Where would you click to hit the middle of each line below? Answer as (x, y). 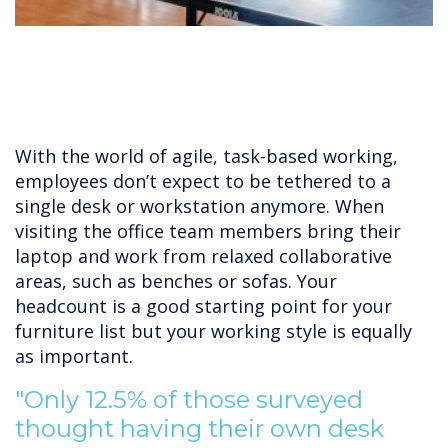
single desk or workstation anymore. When (199, 206)
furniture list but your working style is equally (213, 331)
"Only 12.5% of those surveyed (189, 400)
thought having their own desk (199, 429)
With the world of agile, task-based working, (206, 156)
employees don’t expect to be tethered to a (203, 181)
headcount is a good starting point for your (203, 306)
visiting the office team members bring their (208, 231)
